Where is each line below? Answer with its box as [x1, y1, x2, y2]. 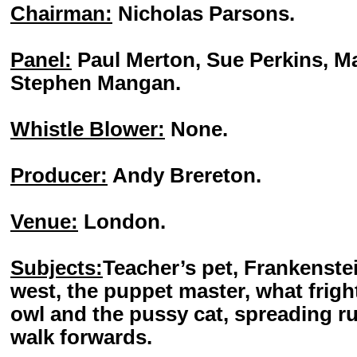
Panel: [10, 49, 72, 71]
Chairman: [10, 2, 112, 25]
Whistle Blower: [10, 118, 165, 140]
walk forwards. [10, 326, 152, 348]
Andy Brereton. [108, 164, 261, 186]
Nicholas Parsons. [112, 2, 295, 25]
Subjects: [10, 257, 103, 279]
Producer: [10, 164, 108, 186]
